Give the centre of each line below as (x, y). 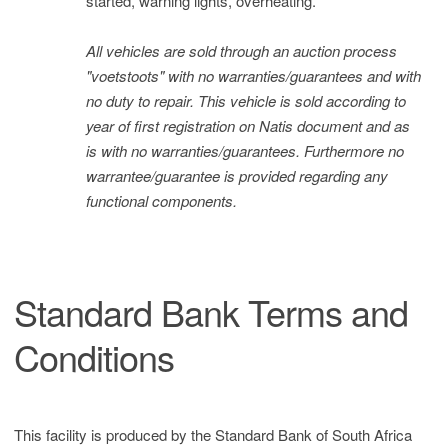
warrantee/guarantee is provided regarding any (237, 175)
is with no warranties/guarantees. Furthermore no (245, 150)
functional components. (161, 200)
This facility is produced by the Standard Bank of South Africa (213, 434)
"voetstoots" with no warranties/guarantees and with (253, 75)
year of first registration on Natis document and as (248, 125)
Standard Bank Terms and (211, 311)
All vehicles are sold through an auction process (241, 50)
